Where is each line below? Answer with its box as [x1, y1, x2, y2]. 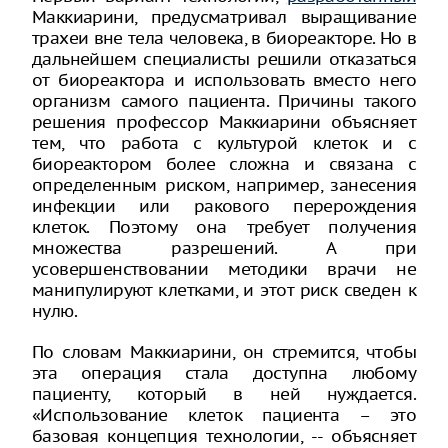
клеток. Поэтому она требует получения [32, 215, 416, 238]
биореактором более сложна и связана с [32, 152, 416, 175]
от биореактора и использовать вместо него [32, 68, 416, 91]
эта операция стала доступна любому [32, 361, 416, 384]
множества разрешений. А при [32, 236, 416, 259]
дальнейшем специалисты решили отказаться [32, 47, 416, 70]
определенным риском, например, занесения [32, 173, 416, 196]
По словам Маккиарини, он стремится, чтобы [32, 340, 416, 363]
